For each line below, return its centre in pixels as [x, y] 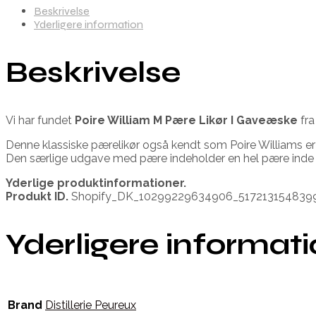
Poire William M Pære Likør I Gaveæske [186, 120]
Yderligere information [89, 24]
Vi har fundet [40, 120]
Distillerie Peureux [91, 305]
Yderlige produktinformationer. [96, 183]
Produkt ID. [37, 196]
